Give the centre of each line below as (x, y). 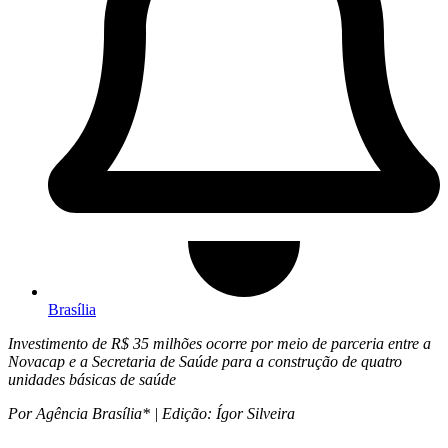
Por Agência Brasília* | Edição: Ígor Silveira (151, 413)
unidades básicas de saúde (92, 379)
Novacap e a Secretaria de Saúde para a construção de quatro (205, 361)
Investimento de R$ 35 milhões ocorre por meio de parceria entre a (219, 343)
